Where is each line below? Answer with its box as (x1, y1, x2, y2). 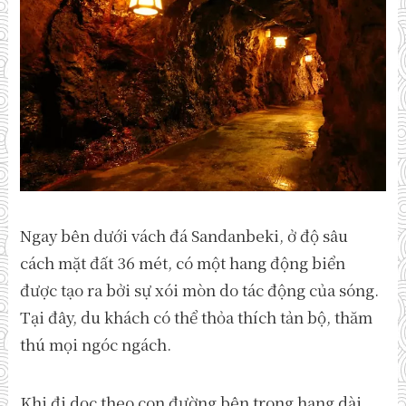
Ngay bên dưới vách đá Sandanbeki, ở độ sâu (20, 223, 349, 246)
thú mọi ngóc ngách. (20, 332, 172, 355)
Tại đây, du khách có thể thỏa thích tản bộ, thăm (20, 304, 373, 328)
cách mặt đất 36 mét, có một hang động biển (20, 250, 346, 274)
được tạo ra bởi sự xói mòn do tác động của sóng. (20, 277, 380, 301)
